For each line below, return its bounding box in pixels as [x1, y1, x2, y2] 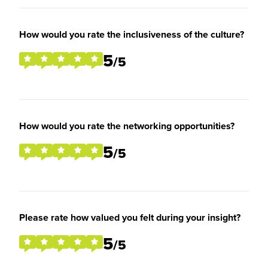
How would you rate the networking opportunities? [19, 119, 234, 133]
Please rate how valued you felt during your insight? [19, 211, 240, 224]
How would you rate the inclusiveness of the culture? [19, 28, 244, 41]
